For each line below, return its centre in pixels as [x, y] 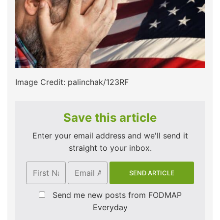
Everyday [110, 207]
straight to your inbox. [110, 148]
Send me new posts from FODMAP [117, 195]
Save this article [110, 118]
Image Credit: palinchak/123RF [72, 82]
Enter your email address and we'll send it [110, 136]
